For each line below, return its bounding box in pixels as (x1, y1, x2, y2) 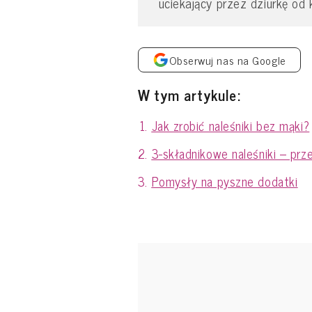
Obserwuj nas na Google (169, 50, 286, 69)
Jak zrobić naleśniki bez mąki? (151, 115, 310, 136)
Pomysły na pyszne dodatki (151, 171, 298, 192)
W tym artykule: (137, 82, 241, 107)
